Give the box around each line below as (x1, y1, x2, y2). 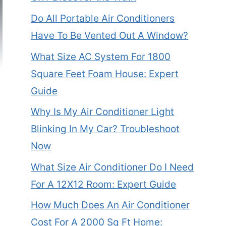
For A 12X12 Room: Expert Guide (31, 178, 177, 190)
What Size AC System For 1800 (31, 50, 171, 63)
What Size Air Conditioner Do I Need (31, 161, 194, 173)
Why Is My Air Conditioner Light (31, 106, 175, 118)
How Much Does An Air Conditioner (31, 199, 190, 211)
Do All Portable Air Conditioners (31, 12, 175, 24)
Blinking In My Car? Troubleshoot (31, 123, 180, 135)
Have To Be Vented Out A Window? (31, 29, 189, 41)
